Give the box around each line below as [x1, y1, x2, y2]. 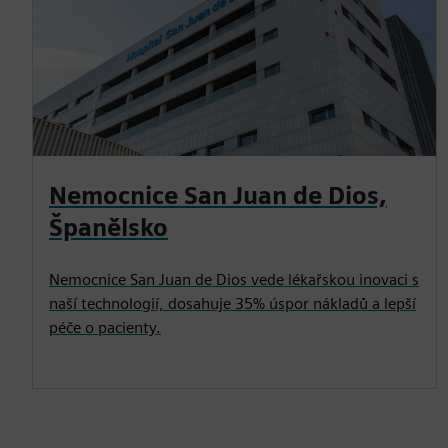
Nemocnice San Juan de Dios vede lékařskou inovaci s [49, 269, 419, 289]
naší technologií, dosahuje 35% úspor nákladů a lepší [49, 293, 416, 313]
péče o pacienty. [49, 317, 161, 337]
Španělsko [49, 212, 168, 242]
